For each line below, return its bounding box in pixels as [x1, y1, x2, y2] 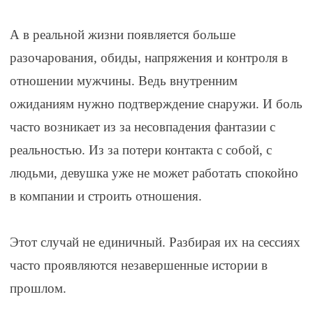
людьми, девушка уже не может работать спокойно [9, 166, 298, 181]
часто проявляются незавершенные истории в [9, 258, 268, 273]
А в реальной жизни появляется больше [9, 27, 235, 43]
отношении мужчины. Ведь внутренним [9, 73, 238, 89]
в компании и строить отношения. [9, 189, 202, 204]
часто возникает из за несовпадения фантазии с [9, 119, 275, 135]
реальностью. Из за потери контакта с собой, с [9, 143, 272, 158]
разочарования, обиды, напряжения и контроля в [9, 50, 288, 66]
